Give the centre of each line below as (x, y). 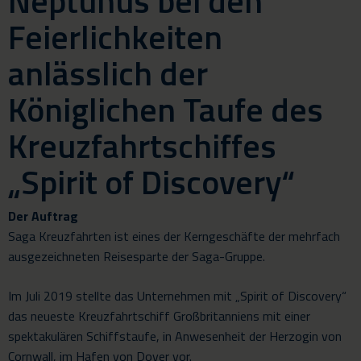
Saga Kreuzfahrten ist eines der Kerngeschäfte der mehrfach (174, 236)
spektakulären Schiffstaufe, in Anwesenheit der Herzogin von (175, 336)
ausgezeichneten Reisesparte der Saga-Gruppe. (137, 256)
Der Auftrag (43, 216)
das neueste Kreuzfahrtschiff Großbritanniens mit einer (159, 316)
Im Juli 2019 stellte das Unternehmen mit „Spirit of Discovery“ (177, 296)
